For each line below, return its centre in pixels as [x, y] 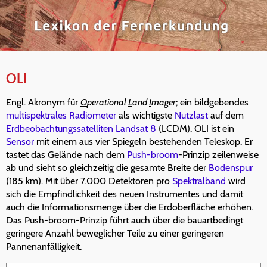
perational [108, 103]
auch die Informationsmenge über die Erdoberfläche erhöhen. [130, 207]
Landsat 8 [136, 129]
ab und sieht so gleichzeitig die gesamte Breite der [107, 168]
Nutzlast [191, 116]
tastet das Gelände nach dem [66, 155]
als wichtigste [145, 116]
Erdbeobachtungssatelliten [60, 129]
